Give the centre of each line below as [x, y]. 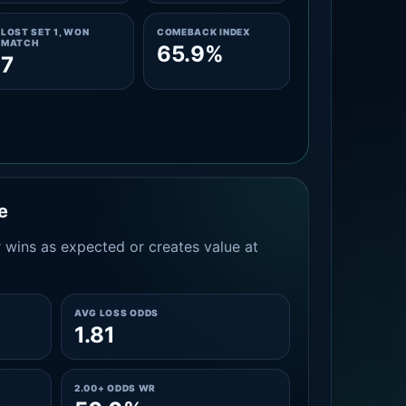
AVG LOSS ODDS [116, 313]
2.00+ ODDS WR [115, 388]
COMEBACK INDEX [203, 32]
